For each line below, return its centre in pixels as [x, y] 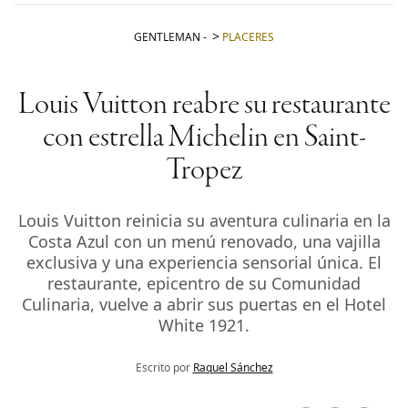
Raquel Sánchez [233, 368]
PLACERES [248, 37]
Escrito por [164, 368]
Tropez [204, 172]
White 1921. [204, 326]
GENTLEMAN [167, 37]
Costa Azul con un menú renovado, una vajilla [204, 242]
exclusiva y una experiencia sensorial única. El [204, 263]
